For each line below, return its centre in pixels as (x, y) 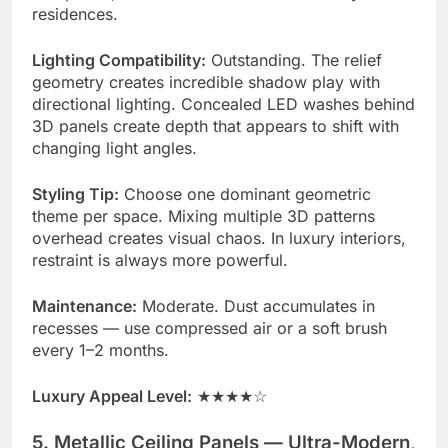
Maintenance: (84, 305)
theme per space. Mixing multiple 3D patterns (203, 215)
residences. (75, 13)
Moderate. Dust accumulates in (256, 305)
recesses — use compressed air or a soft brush (209, 327)
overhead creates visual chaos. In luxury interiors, (219, 237)
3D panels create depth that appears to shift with (215, 125)
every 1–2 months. (100, 349)
